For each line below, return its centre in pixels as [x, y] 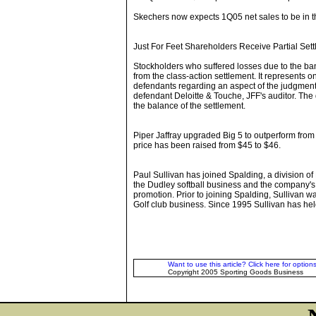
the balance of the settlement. [189, 106]
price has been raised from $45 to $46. [207, 145]
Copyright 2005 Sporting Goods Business [236, 272]
